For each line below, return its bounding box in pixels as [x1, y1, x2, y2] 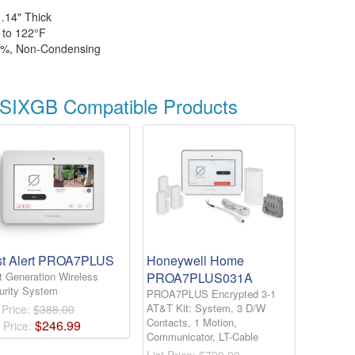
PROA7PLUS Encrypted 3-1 [146, 286, 276, 302]
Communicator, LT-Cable [146, 329, 258, 345]
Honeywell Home [146, 251, 244, 270]
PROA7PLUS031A [146, 269, 253, 288]
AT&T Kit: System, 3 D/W [146, 300, 265, 316]
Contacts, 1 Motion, [146, 315, 237, 330]
